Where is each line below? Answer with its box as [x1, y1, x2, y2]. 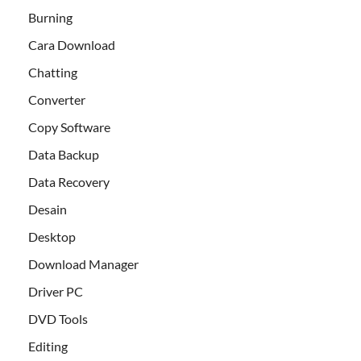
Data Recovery [28, 173, 110, 189]
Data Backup [28, 146, 99, 162]
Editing [28, 338, 68, 354]
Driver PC [28, 283, 83, 299]
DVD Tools [28, 310, 88, 326]
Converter [28, 91, 85, 107]
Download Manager [28, 255, 139, 272]
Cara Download [28, 36, 115, 52]
